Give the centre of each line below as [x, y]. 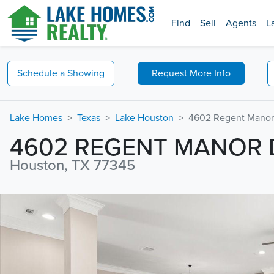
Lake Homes [36, 118]
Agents [241, 23]
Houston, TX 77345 [72, 165]
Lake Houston [144, 118]
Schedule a [41, 73]
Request [170, 73]
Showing [86, 73]
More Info [210, 73]
